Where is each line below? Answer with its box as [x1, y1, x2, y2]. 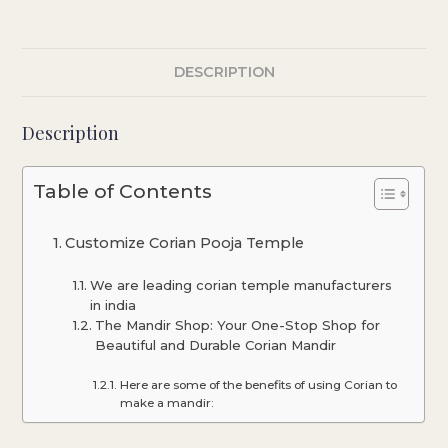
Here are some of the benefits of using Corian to [119, 377, 397, 392]
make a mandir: [119, 395, 214, 410]
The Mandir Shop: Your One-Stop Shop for [95, 316, 380, 333]
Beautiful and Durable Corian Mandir [95, 336, 336, 353]
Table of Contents [33, 178, 213, 203]
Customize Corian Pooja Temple [65, 233, 305, 252]
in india [90, 296, 136, 313]
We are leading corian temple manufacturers [90, 276, 392, 293]
